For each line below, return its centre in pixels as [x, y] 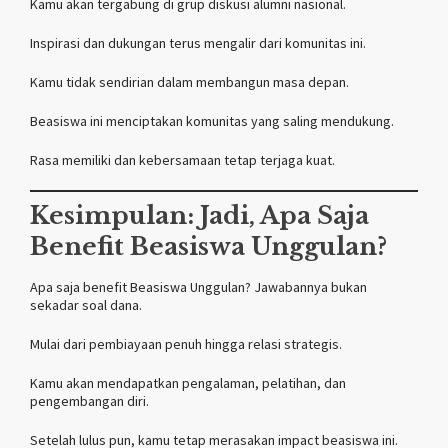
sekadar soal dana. [86, 304]
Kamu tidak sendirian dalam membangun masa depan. [189, 81]
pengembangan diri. [89, 400]
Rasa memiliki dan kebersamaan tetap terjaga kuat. [182, 159]
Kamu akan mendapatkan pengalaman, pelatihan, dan [188, 382]
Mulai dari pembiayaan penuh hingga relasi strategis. [186, 343]
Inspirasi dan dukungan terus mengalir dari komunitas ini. [198, 42]
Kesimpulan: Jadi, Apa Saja [199, 215]
